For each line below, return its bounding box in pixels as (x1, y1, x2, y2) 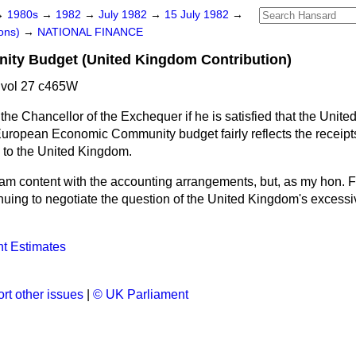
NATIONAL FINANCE (37, 26, 143, 38)
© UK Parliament (93, 288, 188, 301)
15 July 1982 (164, 9, 232, 21)
